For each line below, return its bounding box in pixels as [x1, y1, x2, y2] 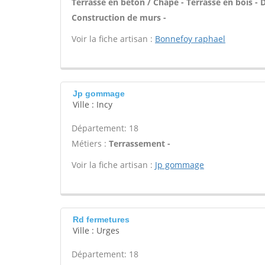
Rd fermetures [73, 215, 130, 224]
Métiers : [72, 138, 109, 149]
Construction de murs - [72, 12, 166, 23]
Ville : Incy [73, 99, 112, 110]
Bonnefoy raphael [155, 33, 225, 44]
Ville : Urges [73, 225, 119, 236]
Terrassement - [109, 138, 170, 149]
